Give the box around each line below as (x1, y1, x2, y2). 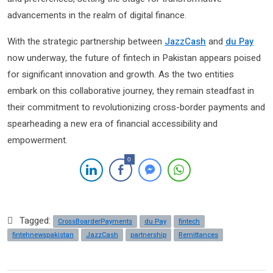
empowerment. (7, 133, 68, 147)
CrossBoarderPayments (58, 216, 132, 227)
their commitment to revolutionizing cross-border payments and (7, 101, 265, 115)
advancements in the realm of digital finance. (7, 9, 186, 23)
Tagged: (19, 214, 53, 228)
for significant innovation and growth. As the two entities (7, 68, 234, 82)
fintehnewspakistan (12, 230, 74, 241)
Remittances (179, 230, 218, 241)
